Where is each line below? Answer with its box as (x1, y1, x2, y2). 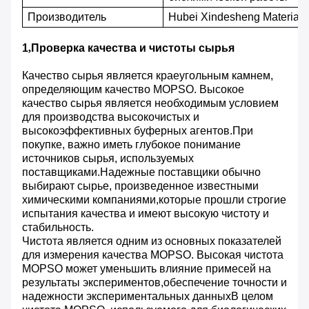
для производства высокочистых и (22, 111, 199, 123)
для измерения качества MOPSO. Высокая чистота (22, 249, 283, 261)
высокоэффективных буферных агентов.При (22, 125, 253, 137)
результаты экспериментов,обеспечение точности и (22, 277, 287, 289)
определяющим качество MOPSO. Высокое (22, 83, 244, 96)
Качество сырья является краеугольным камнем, (22, 70, 273, 82)
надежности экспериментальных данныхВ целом (22, 290, 273, 303)
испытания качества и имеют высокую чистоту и (22, 208, 269, 220)
